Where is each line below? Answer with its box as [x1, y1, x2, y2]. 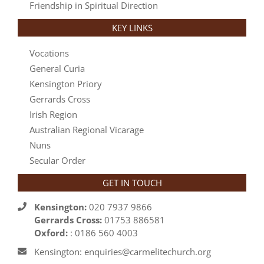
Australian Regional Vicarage [29, 123, 144, 136]
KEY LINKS [111, 21, 153, 34]
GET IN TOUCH [102, 176, 162, 189]
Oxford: [34, 226, 68, 239]
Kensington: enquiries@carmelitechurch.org [34, 245, 211, 258]
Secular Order [29, 154, 85, 166]
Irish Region [29, 108, 77, 120]
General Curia [29, 62, 85, 74]
